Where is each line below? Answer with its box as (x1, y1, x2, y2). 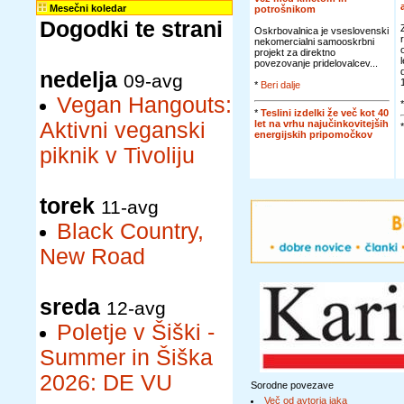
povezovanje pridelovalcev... (254, 58, 378, 69)
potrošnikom (254, 4, 316, 14)
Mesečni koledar (47, 3, 126, 14)
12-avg (106, 298, 166, 318)
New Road (40, 244, 145, 269)
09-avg (124, 70, 183, 91)
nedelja (40, 68, 117, 92)
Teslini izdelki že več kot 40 (261, 106, 389, 118)
